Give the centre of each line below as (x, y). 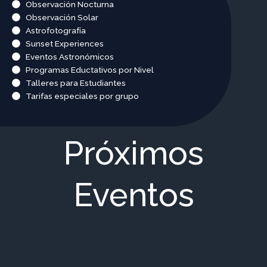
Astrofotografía (55, 30)
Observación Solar (62, 17)
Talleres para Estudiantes (75, 83)
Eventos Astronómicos (69, 57)
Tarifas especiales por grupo (82, 96)
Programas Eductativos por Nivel (89, 70)
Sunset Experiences (64, 44)
